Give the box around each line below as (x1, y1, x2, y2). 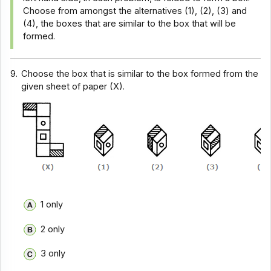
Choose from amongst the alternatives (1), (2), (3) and (23, 5, 247, 17)
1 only (40, 199, 63, 211)
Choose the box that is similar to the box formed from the (21, 68, 259, 79)
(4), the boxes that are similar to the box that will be (23, 18, 237, 30)
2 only (40, 223, 65, 235)
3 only (40, 248, 65, 260)
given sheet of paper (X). (21, 80, 125, 92)
